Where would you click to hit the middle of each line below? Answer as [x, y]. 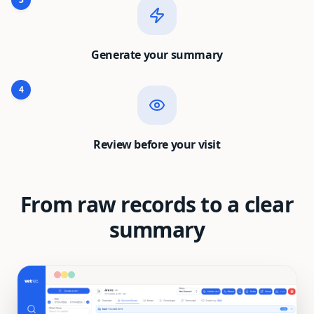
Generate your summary [157, 55]
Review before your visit [157, 144]
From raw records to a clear [157, 204]
